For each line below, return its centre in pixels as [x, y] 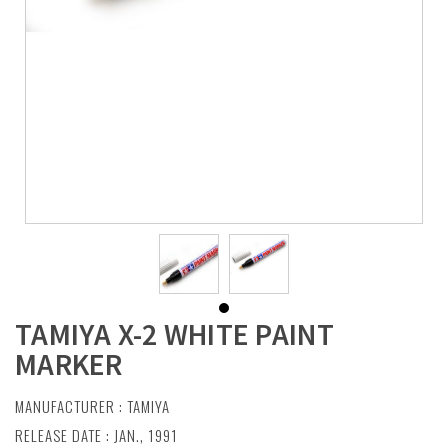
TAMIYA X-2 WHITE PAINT [175, 334]
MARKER [69, 364]
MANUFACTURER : [71, 406]
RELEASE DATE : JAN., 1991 [96, 435]
